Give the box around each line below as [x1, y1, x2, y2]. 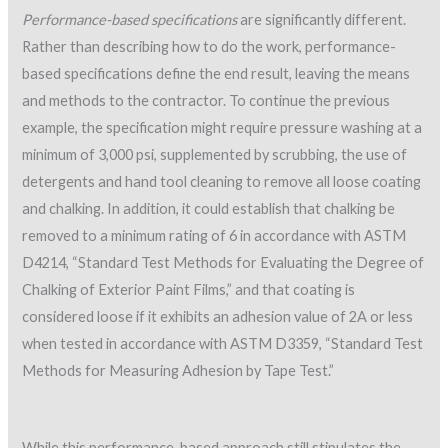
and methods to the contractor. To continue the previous [22, 91, 391, 109]
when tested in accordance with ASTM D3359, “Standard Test [22, 334, 424, 352]
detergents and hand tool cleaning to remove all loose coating [22, 172, 422, 190]
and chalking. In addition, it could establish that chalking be [22, 199, 396, 217]
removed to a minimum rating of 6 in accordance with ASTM [22, 226, 407, 244]
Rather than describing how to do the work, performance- [22, 37, 397, 55]
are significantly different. [240, 10, 407, 28]
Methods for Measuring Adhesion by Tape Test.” [22, 361, 335, 379]
